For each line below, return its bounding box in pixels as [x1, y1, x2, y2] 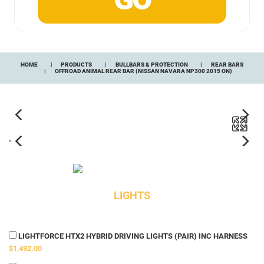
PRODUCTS [61, 61, 93, 69]
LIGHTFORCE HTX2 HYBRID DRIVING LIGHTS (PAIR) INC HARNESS [16, 232, 247, 241]
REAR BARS [210, 61, 243, 69]
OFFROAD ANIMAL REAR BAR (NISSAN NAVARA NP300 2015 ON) [55, 67, 233, 75]
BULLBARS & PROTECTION [115, 61, 188, 69]
